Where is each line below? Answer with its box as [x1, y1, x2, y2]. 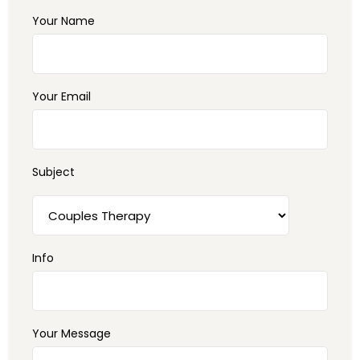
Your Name [32, 13, 95, 29]
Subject [32, 164, 75, 180]
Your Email [32, 88, 91, 104]
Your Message [32, 325, 111, 342]
